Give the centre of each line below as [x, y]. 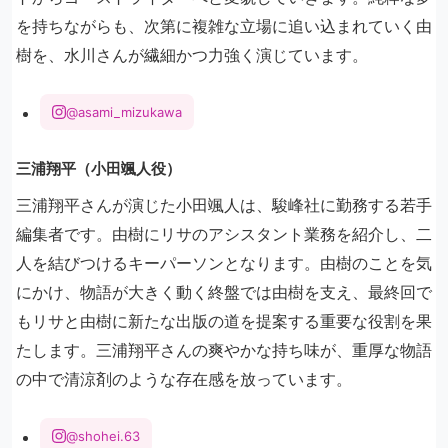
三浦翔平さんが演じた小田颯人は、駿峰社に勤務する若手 [224, 205]
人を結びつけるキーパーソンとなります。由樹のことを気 [224, 263]
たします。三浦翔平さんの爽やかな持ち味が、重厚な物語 [224, 350]
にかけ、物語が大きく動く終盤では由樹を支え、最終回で [224, 292]
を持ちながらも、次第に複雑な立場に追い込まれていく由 [224, 26]
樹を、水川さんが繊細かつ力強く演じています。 [192, 55]
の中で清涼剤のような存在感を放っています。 [184, 379]
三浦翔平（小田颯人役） [98, 168]
